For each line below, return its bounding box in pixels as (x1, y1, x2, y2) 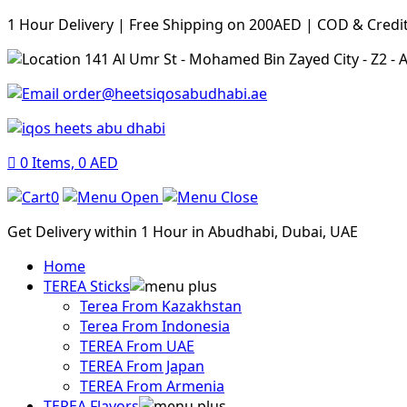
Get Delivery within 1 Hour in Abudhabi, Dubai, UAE (7, 222, 358, 242)
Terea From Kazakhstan (80, 296, 242, 316)
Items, (28, 153, 78, 173)
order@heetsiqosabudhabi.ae (59, 84, 267, 104)
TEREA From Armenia (80, 376, 224, 396)
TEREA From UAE (80, 336, 194, 356)
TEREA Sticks (44, 276, 130, 296)
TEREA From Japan (80, 356, 204, 376)
